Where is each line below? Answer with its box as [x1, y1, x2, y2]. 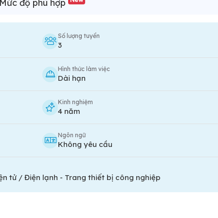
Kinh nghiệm [58, 98, 93, 106]
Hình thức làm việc [58, 65, 110, 73]
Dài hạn [58, 73, 86, 83]
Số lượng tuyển [58, 32, 100, 39]
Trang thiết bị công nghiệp [65, 173, 161, 182]
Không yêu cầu [58, 140, 113, 149]
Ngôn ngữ [58, 131, 86, 139]
